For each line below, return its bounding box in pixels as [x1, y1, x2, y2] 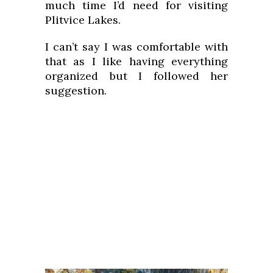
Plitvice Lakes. [45, 13, 121, 27]
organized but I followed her [45, 69, 228, 83]
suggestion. [45, 83, 107, 98]
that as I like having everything [45, 54, 228, 69]
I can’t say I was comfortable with [45, 40, 228, 54]
